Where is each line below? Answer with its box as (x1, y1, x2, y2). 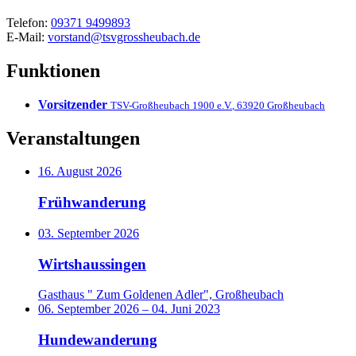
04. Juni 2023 (152, 302, 220, 316)
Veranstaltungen (6, 127, 140, 149)
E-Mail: (6, 29, 48, 44)
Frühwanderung (38, 194, 146, 211)
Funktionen (6, 60, 100, 81)
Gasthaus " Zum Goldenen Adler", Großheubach (38, 288, 284, 302)
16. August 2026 (38, 164, 122, 179)
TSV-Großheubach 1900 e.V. (110, 99, 232, 111)
